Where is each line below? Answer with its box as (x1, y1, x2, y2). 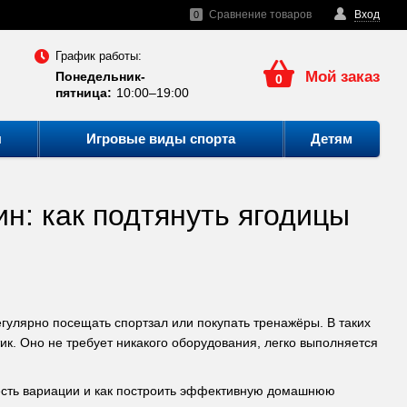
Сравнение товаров (209, 8, 312, 21)
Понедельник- (55, 69, 145, 84)
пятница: (55, 85, 112, 100)
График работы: (55, 49, 142, 63)
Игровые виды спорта (86, 131, 235, 146)
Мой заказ (305, 68, 380, 85)
